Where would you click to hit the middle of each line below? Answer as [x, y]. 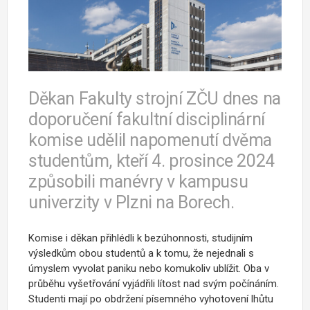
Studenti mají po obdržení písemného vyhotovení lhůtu [151, 299]
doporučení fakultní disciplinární [147, 119]
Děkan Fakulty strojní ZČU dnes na [155, 98]
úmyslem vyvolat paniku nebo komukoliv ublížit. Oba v [149, 268]
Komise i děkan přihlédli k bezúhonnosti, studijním [140, 238]
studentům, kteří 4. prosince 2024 [152, 161]
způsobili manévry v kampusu [138, 181]
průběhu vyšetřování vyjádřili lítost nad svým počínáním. [154, 283]
